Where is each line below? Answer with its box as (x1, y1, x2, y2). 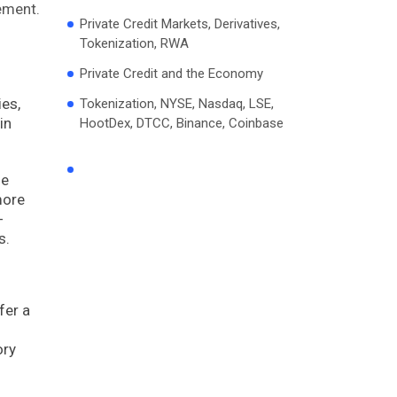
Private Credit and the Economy (80, 65, 263, 82)
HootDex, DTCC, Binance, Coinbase (80, 114, 284, 131)
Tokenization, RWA (80, 35, 189, 51)
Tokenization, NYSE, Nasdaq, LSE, (80, 95, 274, 112)
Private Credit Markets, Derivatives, (80, 15, 280, 32)
